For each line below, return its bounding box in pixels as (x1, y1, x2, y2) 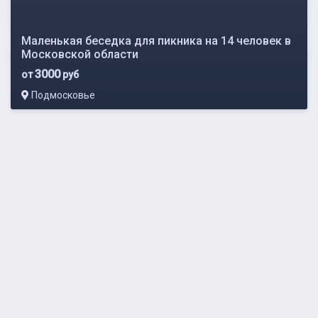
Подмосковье (29, 89, 95, 101)
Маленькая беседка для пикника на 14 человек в (21, 33, 291, 48)
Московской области (21, 47, 138, 61)
